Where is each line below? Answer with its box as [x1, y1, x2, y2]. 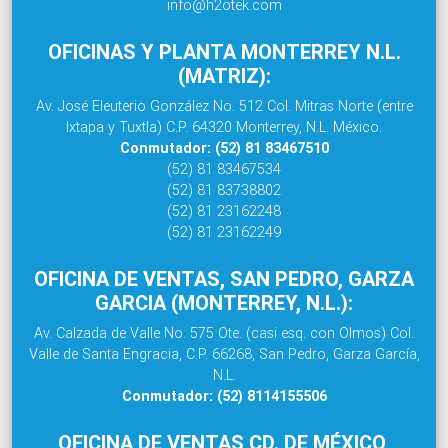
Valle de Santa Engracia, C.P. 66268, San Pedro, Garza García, [28, 344, 420, 363]
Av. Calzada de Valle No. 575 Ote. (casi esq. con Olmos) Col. [34, 323, 414, 342]
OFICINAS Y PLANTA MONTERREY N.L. [47, 38, 401, 64]
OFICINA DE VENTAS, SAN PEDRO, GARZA [34, 265, 414, 291]
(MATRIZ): [177, 62, 271, 88]
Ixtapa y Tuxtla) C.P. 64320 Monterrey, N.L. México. [66, 117, 382, 136]
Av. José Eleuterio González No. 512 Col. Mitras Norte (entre [35, 96, 413, 115]
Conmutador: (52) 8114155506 [121, 386, 327, 405]
